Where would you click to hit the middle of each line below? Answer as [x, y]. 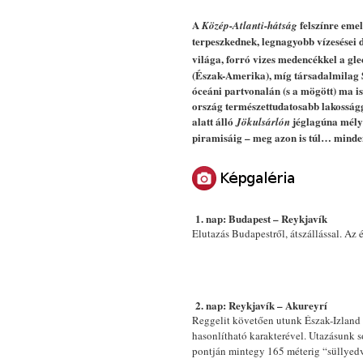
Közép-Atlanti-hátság [250, 26]
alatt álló [214, 121]
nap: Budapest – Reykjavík [267, 218]
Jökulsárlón [264, 121]
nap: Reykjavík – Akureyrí [267, 305]
